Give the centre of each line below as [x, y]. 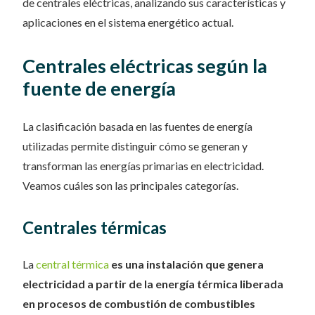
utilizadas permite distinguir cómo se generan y [135, 146]
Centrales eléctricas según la [145, 66]
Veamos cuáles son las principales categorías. [130, 185]
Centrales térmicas [95, 227]
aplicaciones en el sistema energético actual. [128, 22]
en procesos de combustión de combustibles [139, 303]
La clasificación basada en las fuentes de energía [137, 126]
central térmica [72, 264]
